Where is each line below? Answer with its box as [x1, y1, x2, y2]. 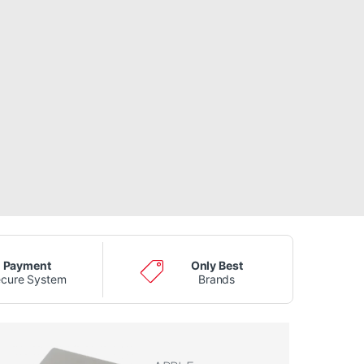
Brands [198, 271, 236, 286]
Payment [2, 258, 51, 272]
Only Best [190, 258, 243, 272]
